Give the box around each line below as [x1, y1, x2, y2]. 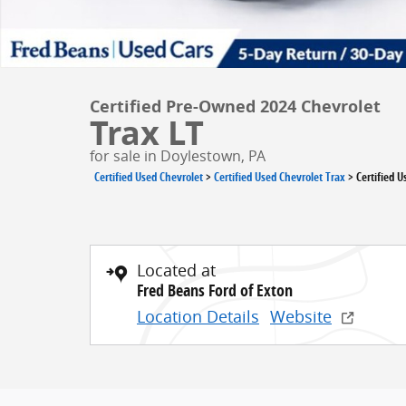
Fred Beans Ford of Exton [137, 279, 293, 303]
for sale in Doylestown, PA [90, 146, 266, 167]
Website [270, 305, 332, 328]
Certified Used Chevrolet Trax [214, 169, 345, 186]
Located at [137, 259, 216, 282]
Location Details [137, 305, 259, 328]
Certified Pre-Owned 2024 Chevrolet [90, 95, 381, 119]
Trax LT [90, 111, 204, 156]
